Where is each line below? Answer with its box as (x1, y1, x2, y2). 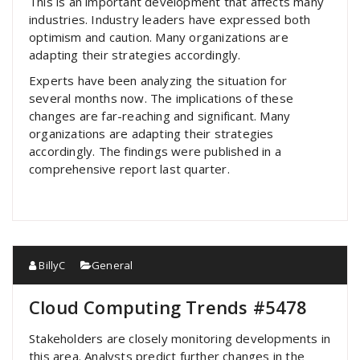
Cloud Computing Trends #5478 (29, 295, 308, 319)
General (92, 258, 133, 272)
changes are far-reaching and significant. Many (29, 108, 291, 124)
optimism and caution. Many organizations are (29, 29, 288, 45)
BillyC (36, 258, 66, 272)
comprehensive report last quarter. (29, 161, 230, 177)
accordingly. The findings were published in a (29, 143, 282, 159)
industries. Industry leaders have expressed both (29, 11, 311, 27)
